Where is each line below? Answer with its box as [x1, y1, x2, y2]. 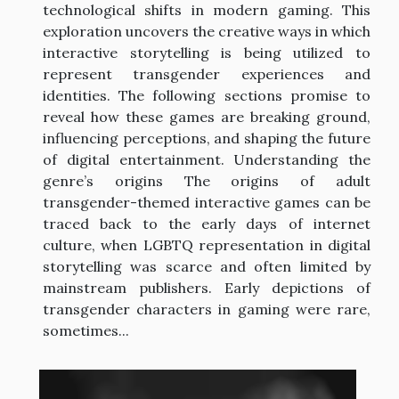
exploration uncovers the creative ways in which [43, 22, 370, 41]
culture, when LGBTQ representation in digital [43, 236, 370, 255]
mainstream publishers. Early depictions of [43, 279, 370, 297]
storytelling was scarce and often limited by [43, 257, 370, 276]
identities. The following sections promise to [43, 86, 370, 105]
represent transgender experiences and [43, 65, 370, 84]
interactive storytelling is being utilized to [43, 44, 370, 62]
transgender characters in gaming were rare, [43, 300, 370, 319]
